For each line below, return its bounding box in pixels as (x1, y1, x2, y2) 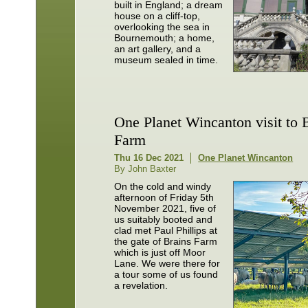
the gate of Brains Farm (114, 235, 218, 247)
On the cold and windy (114, 180, 212, 192)
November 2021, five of (114, 202, 217, 214)
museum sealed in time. (114, 54, 219, 66)
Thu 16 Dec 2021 (114, 152, 184, 163)
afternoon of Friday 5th (114, 191, 214, 203)
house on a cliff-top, (114, 10, 201, 22)
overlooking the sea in (114, 21, 210, 33)
